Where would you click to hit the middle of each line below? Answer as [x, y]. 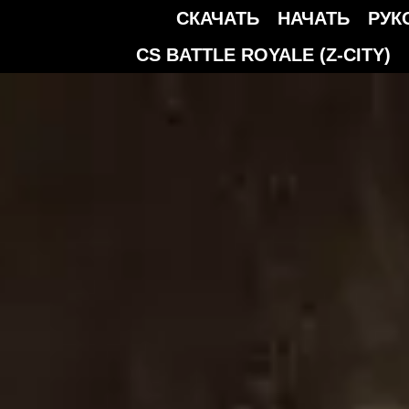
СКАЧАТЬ [217, 18]
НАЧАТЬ [313, 18]
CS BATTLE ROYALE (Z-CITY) [263, 55]
